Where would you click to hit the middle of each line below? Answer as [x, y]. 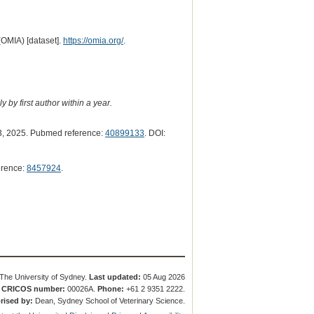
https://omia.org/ [93, 40]
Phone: [111, 288]
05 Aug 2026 [163, 277]
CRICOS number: [34, 288]
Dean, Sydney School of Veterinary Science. [109, 301]
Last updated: [115, 277]
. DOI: [155, 134]
